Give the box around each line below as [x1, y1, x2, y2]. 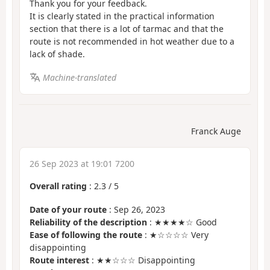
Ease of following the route [30, 228, 142, 240]
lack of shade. [30, 48, 85, 60]
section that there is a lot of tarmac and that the [30, 23, 224, 35]
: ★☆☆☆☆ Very [142, 228, 209, 240]
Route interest [30, 254, 89, 266]
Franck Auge [191, 125, 241, 137]
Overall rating [30, 180, 87, 192]
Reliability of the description [30, 216, 147, 228]
